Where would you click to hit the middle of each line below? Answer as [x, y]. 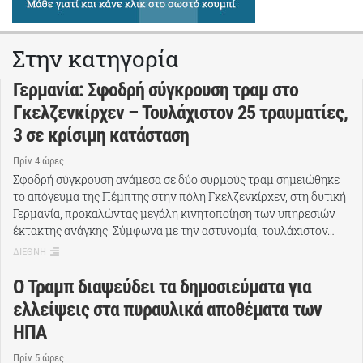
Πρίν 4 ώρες [38, 161]
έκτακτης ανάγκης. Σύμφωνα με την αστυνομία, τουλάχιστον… [174, 230]
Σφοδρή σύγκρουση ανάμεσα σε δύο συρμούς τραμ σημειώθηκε [176, 179]
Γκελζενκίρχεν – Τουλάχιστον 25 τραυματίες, [180, 113]
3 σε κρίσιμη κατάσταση [101, 136]
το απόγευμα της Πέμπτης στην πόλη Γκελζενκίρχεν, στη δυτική [179, 196]
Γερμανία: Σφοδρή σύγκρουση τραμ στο [156, 90]
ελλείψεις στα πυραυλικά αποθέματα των [167, 309]
